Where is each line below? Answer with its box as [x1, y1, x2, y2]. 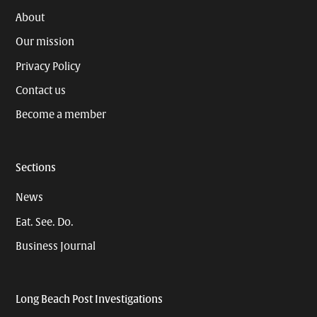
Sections [16, 161, 57, 174]
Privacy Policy [16, 59, 81, 73]
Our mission [16, 35, 75, 49]
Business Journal [16, 239, 96, 253]
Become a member [16, 108, 107, 122]
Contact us [16, 83, 67, 97]
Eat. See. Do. [16, 215, 74, 229]
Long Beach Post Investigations [16, 292, 163, 306]
